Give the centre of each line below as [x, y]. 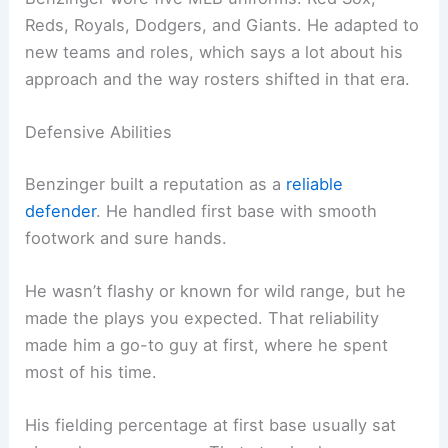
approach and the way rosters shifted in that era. [218, 78]
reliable [315, 183]
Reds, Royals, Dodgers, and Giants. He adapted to [222, 24]
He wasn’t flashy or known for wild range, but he [216, 290]
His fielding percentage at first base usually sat [211, 425]
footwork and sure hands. [126, 237]
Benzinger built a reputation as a [156, 183]
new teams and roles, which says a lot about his [214, 51]
